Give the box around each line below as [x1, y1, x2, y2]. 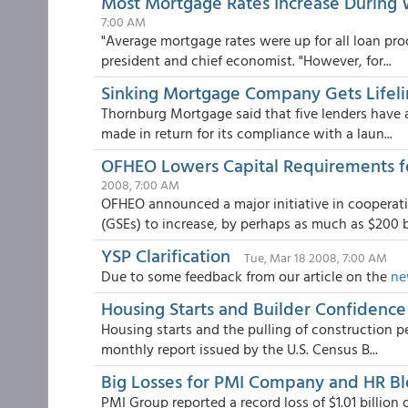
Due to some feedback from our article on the [101, 265, 391, 287]
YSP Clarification [101, 241, 230, 269]
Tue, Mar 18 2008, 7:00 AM [244, 248, 387, 267]
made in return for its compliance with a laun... [101, 122, 393, 144]
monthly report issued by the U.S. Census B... [101, 338, 378, 360]
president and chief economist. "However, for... [101, 49, 392, 71]
